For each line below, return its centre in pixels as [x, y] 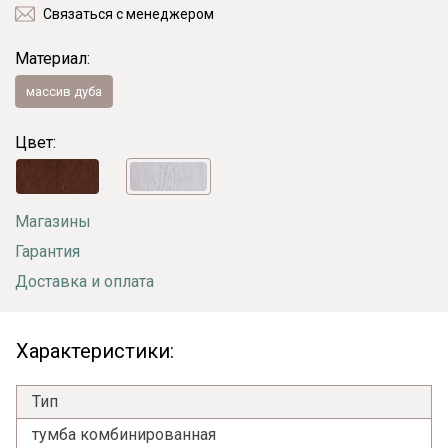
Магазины [53, 221]
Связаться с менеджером [128, 14]
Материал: [52, 58]
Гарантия [47, 251]
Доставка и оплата [84, 281]
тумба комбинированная [124, 434]
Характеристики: [95, 351]
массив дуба [64, 91]
